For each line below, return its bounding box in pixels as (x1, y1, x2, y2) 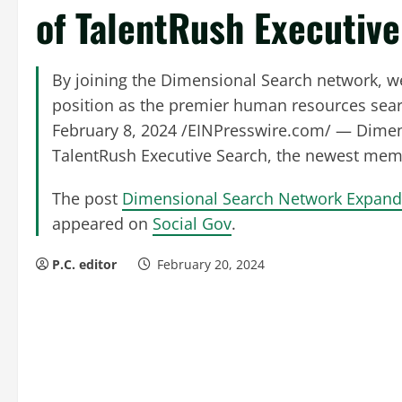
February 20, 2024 (153, 256, 268, 273)
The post (52, 188, 122, 209)
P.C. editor (52, 256, 117, 273)
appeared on (52, 213, 153, 234)
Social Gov (153, 213, 232, 234)
